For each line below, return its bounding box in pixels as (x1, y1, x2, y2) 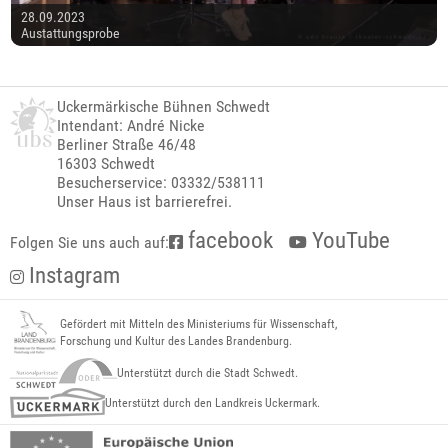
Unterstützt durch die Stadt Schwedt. (117, 365, 298, 380)
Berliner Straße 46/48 (57, 135, 197, 155)
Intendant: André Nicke (57, 116, 206, 136)
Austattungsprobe (21, 25, 121, 42)
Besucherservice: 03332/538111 (57, 173, 266, 193)
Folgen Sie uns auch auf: (10, 233, 169, 253)
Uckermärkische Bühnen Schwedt (57, 97, 271, 117)
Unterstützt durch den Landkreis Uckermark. (105, 395, 320, 410)
